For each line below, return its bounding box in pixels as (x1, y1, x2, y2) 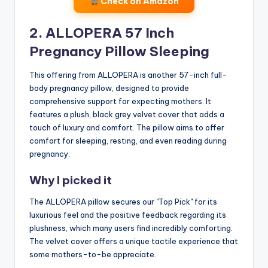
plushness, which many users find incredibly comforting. (29, 223, 233, 233)
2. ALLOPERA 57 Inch (29, 25, 174, 42)
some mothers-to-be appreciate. (29, 249, 156, 259)
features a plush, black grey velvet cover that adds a (29, 109, 224, 120)
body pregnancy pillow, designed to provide (29, 83, 189, 93)
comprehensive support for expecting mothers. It (29, 96, 211, 106)
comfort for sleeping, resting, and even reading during (29, 136, 227, 146)
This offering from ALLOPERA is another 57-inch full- (29, 70, 227, 80)
